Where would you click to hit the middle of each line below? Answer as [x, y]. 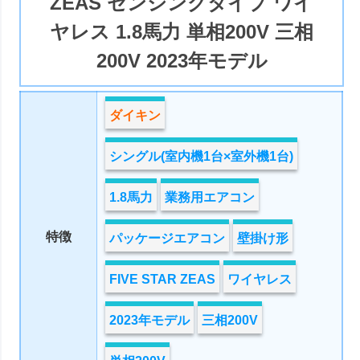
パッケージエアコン [168, 238]
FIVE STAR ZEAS [163, 279]
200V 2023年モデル [182, 61]
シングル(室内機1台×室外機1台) [202, 156]
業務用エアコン [210, 197]
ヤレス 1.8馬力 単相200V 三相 [182, 32]
